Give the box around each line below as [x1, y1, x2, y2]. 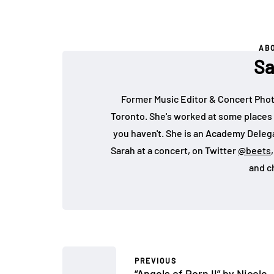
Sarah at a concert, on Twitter [111, 144, 238, 156]
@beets [238, 144, 271, 156]
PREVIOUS [135, 256, 177, 265]
